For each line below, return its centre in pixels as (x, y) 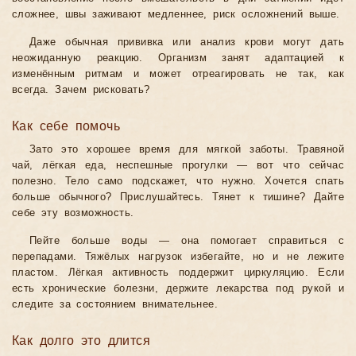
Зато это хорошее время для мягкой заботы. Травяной (187, 150)
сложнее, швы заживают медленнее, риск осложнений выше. (176, 15)
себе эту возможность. (73, 213)
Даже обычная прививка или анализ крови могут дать (187, 43)
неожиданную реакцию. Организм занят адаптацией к (178, 58)
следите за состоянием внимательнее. (115, 305)
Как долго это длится (81, 341)
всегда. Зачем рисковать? (81, 90)
